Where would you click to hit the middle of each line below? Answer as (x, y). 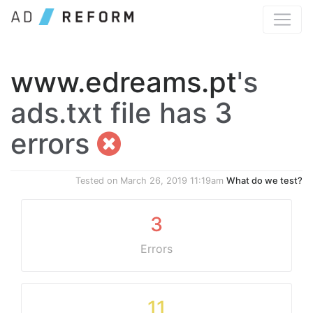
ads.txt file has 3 (122, 113)
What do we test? (264, 181)
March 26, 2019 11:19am (172, 181)
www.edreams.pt (124, 82)
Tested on (98, 181)
